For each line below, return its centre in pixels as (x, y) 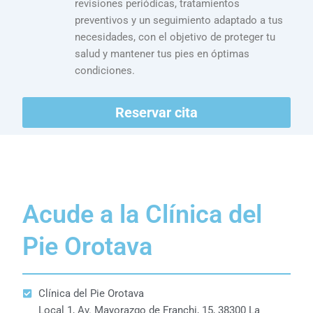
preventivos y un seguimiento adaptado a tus (179, 20)
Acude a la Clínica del (143, 215)
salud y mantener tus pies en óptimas (162, 53)
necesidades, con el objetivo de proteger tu (175, 37)
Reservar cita (156, 113)
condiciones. (105, 70)
